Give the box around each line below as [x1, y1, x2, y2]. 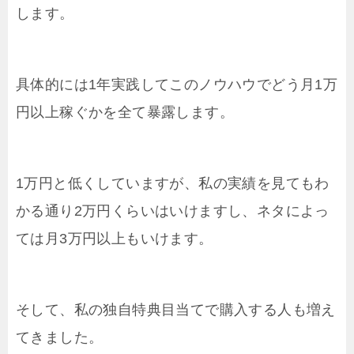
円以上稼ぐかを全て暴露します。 [16, 104, 234, 120]
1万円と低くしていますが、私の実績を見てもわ [16, 175, 330, 191]
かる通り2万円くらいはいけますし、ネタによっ [16, 202, 330, 219]
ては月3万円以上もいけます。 [16, 230, 213, 247]
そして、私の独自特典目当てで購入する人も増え [16, 301, 336, 318]
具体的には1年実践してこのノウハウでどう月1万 [16, 76, 338, 92]
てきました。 [16, 329, 104, 345]
